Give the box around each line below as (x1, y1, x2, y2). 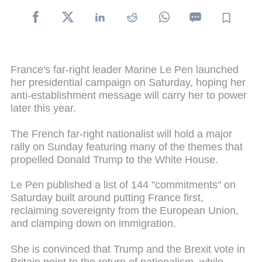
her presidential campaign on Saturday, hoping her (11, 76, 246, 88)
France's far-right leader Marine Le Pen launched (11, 63, 239, 75)
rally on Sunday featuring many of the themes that (11, 140, 243, 153)
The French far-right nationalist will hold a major (11, 127, 232, 140)
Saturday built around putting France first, (11, 192, 204, 204)
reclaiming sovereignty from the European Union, (11, 205, 239, 217)
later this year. (11, 102, 76, 114)
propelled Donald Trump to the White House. (11, 153, 218, 166)
